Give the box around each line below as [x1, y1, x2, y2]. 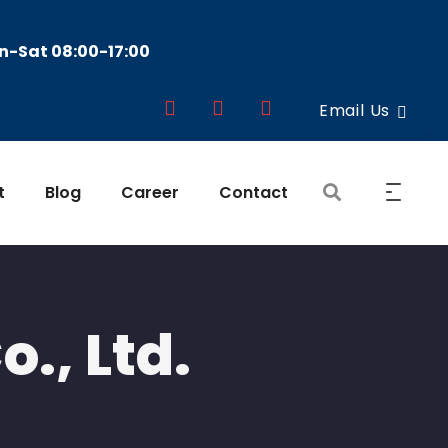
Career [121, 181, 179, 204]
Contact [219, 181, 288, 204]
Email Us [318, 98, 391, 122]
